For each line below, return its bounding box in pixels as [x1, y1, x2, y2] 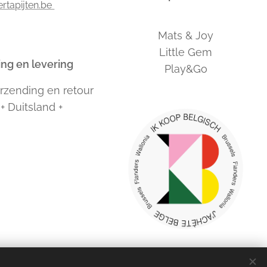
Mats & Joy [158, 29, 214, 42]
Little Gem [159, 46, 213, 59]
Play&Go [164, 63, 207, 76]
